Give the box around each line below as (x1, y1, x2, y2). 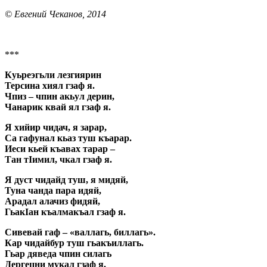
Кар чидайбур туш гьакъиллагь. (5, 237, 144, 248)
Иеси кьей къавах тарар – (5, 143, 115, 154)
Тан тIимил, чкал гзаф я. (5, 154, 112, 164)
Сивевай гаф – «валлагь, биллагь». (5, 226, 156, 237)
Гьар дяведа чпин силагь (5, 248, 111, 259)
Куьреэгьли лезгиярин (5, 69, 101, 80)
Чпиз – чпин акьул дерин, (5, 91, 114, 101)
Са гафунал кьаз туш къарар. (5, 132, 132, 143)
